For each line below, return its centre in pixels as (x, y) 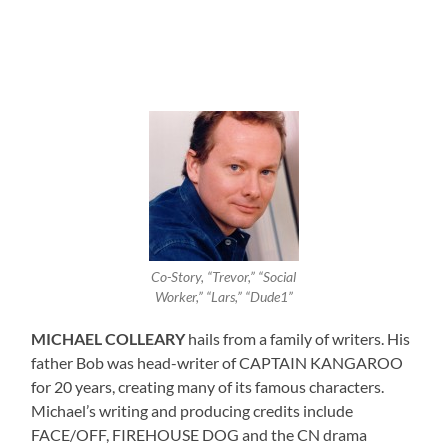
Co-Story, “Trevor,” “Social (224, 277)
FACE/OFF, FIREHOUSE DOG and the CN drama (199, 434)
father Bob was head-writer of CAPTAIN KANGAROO (217, 362)
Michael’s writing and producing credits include (192, 410)
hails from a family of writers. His (298, 338)
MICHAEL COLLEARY (108, 338)
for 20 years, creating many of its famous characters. (208, 386)
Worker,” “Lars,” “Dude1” (223, 297)
